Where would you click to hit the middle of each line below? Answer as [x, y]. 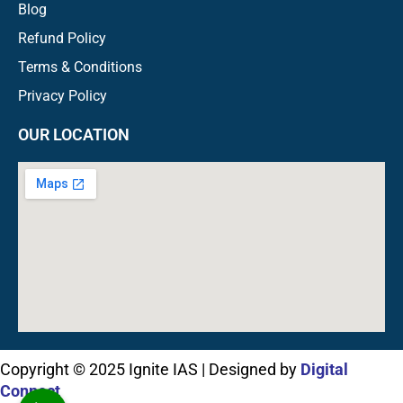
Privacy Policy [63, 95]
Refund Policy [62, 38]
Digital [324, 369]
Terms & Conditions [80, 67]
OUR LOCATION [74, 134]
